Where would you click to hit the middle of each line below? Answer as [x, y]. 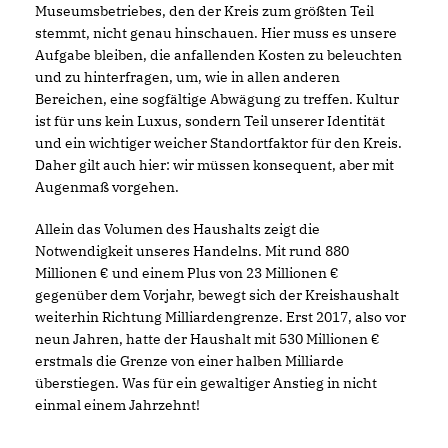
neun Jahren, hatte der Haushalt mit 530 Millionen [207, 338]
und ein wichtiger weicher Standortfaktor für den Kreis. [218, 142]
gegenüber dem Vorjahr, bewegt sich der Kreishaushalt [217, 294]
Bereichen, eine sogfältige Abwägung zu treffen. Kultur [217, 98]
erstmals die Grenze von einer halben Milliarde [189, 360]
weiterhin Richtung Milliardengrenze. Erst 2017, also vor [220, 316]
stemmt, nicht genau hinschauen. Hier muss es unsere [216, 32]
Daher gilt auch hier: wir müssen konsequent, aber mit [214, 164]
